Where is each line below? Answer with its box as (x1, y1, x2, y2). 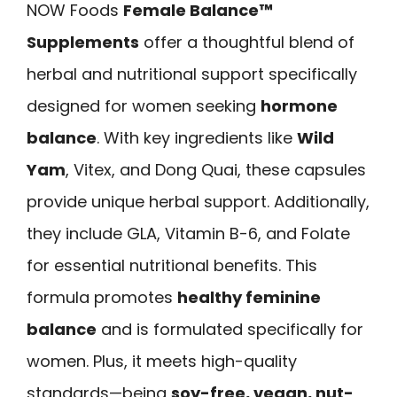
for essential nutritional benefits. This (27, 253, 317, 276)
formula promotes (27, 285, 177, 308)
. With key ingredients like (97, 126, 297, 149)
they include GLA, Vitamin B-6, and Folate (27, 222, 350, 245)
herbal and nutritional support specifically (27, 62, 357, 85)
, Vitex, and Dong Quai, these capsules (66, 158, 366, 181)
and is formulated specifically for (97, 317, 363, 340)
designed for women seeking (27, 94, 261, 117)
